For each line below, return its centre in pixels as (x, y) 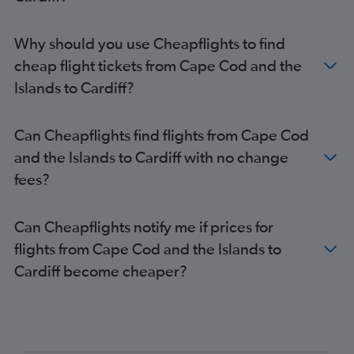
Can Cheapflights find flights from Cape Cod (162, 135)
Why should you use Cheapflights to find (150, 43)
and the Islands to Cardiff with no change (151, 157)
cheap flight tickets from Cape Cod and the (158, 65)
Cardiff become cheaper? (101, 271)
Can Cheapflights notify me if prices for (144, 226)
